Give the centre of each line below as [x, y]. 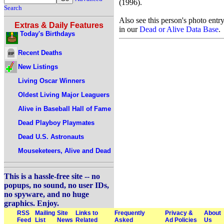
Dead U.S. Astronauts [51, 136]
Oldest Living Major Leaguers [64, 94]
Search [13, 8]
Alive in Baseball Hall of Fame [64, 108]
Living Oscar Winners [51, 80]
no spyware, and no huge [46, 194]
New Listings [38, 66]
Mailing [45, 213]
